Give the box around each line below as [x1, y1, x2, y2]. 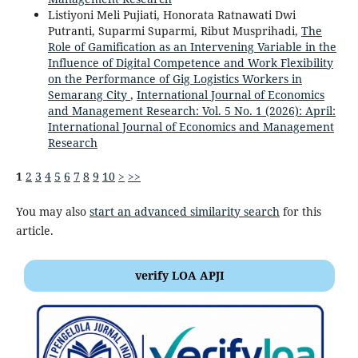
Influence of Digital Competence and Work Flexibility [47, 54, 333, 70]
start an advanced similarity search [89, 203, 280, 219]
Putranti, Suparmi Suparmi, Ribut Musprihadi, [47, 22, 301, 38]
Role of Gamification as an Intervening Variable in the [47, 38, 336, 54]
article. [15, 222, 54, 238]
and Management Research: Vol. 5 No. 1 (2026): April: [47, 102, 336, 118]
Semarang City [47, 86, 130, 102]
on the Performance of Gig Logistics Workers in [47, 70, 302, 86]
